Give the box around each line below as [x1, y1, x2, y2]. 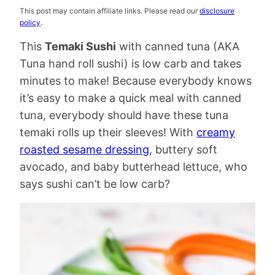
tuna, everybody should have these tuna [20, 109, 228, 122]
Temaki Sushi [45, 40, 116, 53]
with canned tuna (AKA [116, 40, 239, 53]
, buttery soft [149, 143, 217, 156]
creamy [196, 126, 235, 139]
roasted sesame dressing [20, 143, 149, 156]
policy [20, 18, 41, 27]
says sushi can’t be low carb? [20, 177, 170, 190]
